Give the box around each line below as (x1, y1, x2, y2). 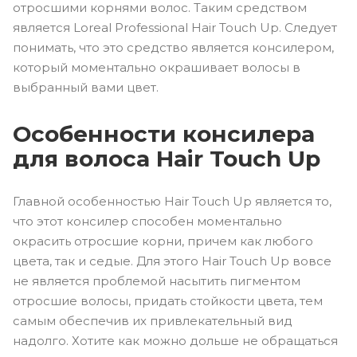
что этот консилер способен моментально (13, 213, 288, 229)
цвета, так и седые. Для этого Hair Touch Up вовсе (13, 253, 331, 269)
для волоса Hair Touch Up (13, 145, 320, 172)
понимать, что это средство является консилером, (13, 40, 334, 55)
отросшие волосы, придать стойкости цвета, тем (13, 292, 323, 308)
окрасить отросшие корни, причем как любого (13, 233, 313, 249)
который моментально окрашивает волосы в (13, 60, 300, 75)
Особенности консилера (13, 120, 315, 147)
